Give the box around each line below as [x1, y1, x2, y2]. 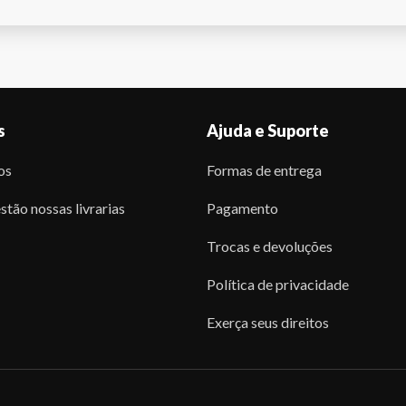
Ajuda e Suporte [206, 121, 329, 140]
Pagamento [206, 199, 278, 217]
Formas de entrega [206, 161, 322, 179]
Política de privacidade [206, 275, 349, 293]
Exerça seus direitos [206, 314, 329, 331]
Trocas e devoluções [206, 237, 333, 255]
